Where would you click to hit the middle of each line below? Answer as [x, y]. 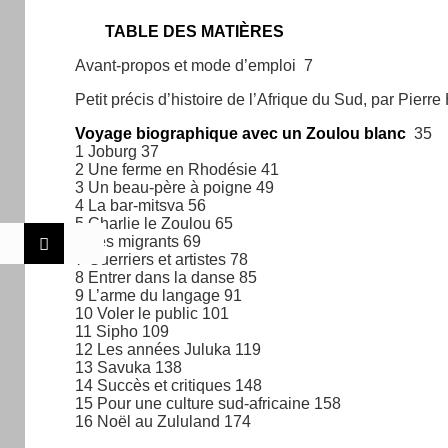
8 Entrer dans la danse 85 [166, 277]
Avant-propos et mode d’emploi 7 [194, 65]
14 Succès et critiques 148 [168, 385]
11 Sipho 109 [122, 331]
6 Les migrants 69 [138, 241]
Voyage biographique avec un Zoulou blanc [240, 133]
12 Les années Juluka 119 [168, 349]
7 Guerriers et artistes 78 [161, 259]
